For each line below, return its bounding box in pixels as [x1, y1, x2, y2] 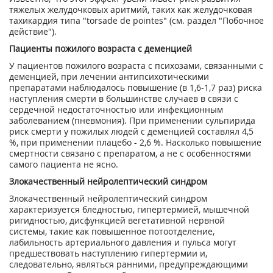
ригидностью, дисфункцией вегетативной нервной [9, 214, 225, 226]
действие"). [9, 26, 57, 37]
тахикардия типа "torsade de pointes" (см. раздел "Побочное [9, 15, 264, 26]
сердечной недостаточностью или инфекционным [9, 104, 223, 115]
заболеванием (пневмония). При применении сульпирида [9, 115, 255, 126]
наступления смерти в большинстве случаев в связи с [9, 93, 238, 104]
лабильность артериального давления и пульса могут [9, 236, 236, 248]
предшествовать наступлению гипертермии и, [9, 247, 207, 259]
